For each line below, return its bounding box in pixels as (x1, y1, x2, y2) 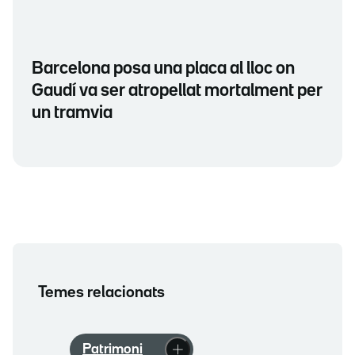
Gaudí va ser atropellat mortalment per (32, 83, 323, 100)
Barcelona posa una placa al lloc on (32, 61, 295, 78)
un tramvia (32, 105, 113, 122)
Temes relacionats (38, 285, 165, 300)
